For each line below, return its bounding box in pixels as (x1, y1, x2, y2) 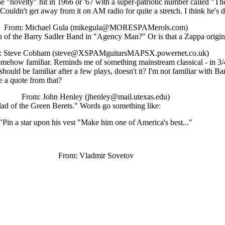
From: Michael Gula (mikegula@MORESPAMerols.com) (4, 23, 188, 32)
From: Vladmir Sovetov (58, 151, 134, 160)
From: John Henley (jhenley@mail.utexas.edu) (22, 92, 170, 101)
